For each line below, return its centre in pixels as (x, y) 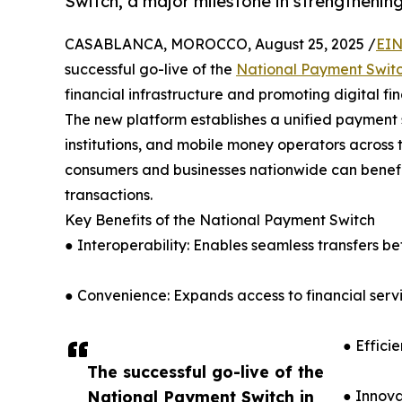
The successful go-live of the (205, 371)
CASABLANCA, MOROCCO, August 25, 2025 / (220, 44)
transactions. (109, 194)
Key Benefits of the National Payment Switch (220, 219)
